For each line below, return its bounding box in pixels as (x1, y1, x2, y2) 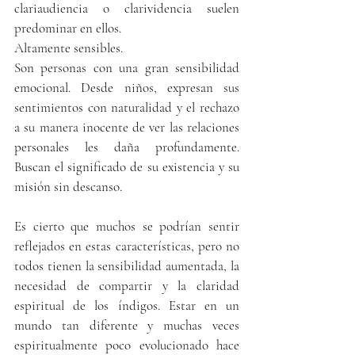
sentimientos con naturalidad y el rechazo (14, 98, 239, 116)
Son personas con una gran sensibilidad (14, 59, 239, 76)
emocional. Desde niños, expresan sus (14, 78, 239, 96)
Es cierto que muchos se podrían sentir (14, 217, 239, 235)
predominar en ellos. (14, 19, 121, 36)
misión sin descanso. (14, 177, 122, 195)
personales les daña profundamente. (14, 138, 239, 155)
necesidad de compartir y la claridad (14, 277, 239, 294)
